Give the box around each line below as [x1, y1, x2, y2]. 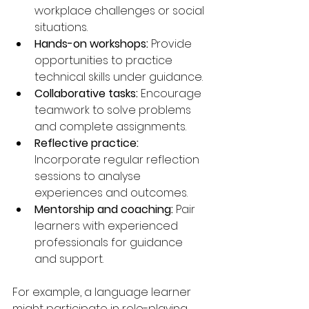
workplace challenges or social [34, 2, 207, 19]
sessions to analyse [34, 168, 143, 184]
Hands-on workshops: [34, 35, 148, 52]
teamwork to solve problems [34, 101, 194, 118]
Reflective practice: [34, 134, 139, 151]
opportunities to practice [34, 52, 175, 68]
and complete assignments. [34, 118, 186, 134]
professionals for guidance [34, 234, 186, 250]
